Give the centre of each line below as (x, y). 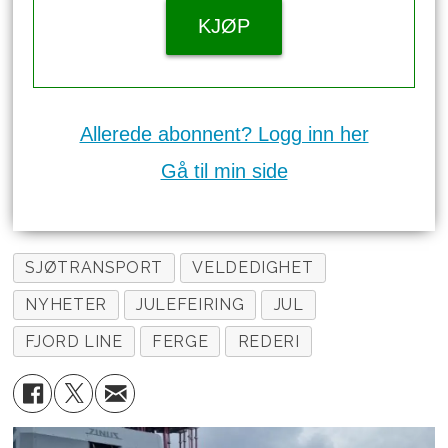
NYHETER (66, 305)
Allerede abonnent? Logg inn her (224, 133)
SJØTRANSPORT (94, 268)
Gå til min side (224, 170)
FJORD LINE (74, 342)
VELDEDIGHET (253, 268)
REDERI (268, 342)
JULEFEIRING (190, 305)
